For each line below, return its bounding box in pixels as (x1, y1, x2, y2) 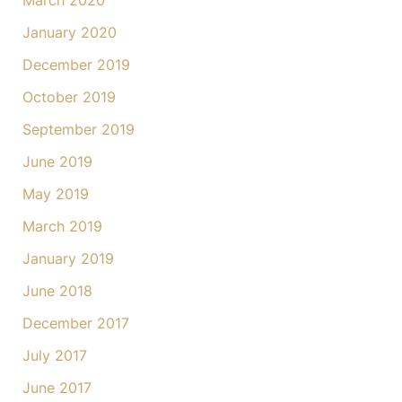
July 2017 (22, 346, 87, 365)
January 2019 (22, 249, 114, 268)
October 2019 (22, 88, 116, 107)
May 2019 (22, 185, 89, 204)
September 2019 (22, 120, 135, 139)
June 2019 (22, 153, 92, 171)
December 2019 (22, 56, 130, 74)
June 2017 (22, 379, 92, 398)
